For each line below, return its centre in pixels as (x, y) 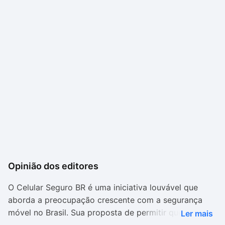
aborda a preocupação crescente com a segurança (105, 200)
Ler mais (197, 213)
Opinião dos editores (53, 166)
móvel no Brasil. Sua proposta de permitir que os (101, 212)
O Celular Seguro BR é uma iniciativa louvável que (103, 187)
